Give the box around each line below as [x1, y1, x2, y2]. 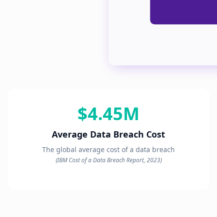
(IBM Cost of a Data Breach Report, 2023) [55, 155, 162, 164]
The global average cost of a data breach [42, 144, 175, 154]
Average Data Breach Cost [52, 128, 165, 140]
